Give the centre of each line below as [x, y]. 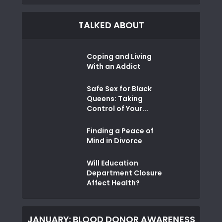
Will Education [112, 163]
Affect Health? [113, 183]
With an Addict [114, 66]
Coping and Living [119, 56]
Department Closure [124, 173]
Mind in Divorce [114, 140]
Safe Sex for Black [119, 88]
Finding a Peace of [120, 131]
